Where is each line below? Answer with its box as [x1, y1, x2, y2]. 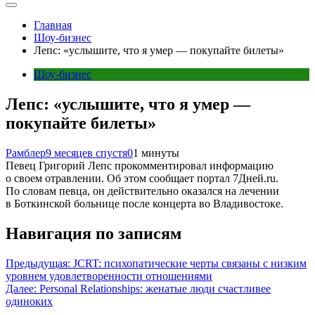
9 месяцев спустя [46, 146, 127, 159]
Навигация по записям [6, 224, 181, 243]
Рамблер [6, 146, 46, 159]
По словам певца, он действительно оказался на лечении [6, 184, 279, 197]
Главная [34, 19, 72, 31]
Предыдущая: [6, 257, 70, 269]
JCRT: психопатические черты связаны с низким [73, 257, 307, 269]
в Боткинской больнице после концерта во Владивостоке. [6, 197, 283, 210]
